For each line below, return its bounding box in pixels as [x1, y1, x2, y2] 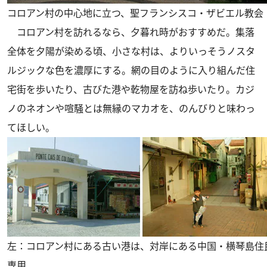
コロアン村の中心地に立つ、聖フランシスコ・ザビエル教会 [7, 7, 263, 20]
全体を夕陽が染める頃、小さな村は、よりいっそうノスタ [7, 45, 255, 58]
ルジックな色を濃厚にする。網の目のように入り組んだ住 [7, 64, 255, 77]
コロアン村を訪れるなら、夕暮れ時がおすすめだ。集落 [7, 26, 254, 39]
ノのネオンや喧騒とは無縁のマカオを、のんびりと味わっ [7, 102, 255, 115]
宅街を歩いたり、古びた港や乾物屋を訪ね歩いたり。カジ [7, 83, 254, 96]
